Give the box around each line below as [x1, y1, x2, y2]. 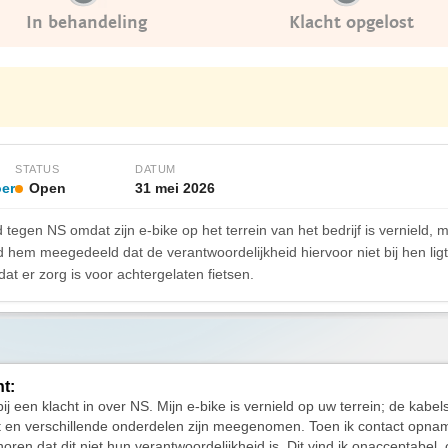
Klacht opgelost [289, 12, 414, 33]
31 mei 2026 [135, 180, 215, 196]
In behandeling [26, 12, 147, 33]
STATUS [15, 163, 59, 175]
